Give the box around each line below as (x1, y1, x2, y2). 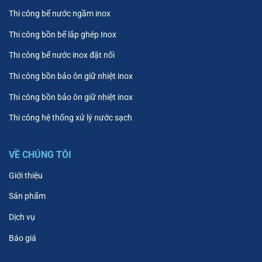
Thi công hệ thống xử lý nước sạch (9, 113, 132, 123)
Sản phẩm (9, 191, 46, 201)
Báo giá (9, 233, 36, 243)
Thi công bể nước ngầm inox (9, 9, 111, 19)
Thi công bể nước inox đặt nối (9, 50, 115, 60)
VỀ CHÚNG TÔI (9, 149, 71, 160)
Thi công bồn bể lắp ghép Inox (9, 29, 116, 39)
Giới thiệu (9, 170, 43, 180)
